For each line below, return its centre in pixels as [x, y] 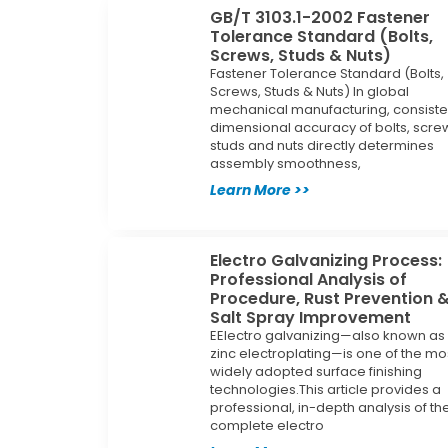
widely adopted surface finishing [316, 371]
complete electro [267, 425]
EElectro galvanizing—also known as [328, 335]
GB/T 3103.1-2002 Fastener [320, 17]
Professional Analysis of [309, 279]
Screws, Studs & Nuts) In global [310, 91]
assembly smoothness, [286, 163]
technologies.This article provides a [326, 389]
